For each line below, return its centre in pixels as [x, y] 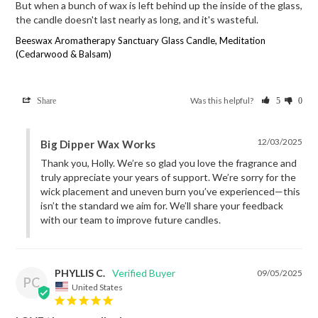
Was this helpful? [223, 101]
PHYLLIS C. [80, 273]
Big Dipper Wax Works [98, 144]
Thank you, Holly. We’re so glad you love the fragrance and [169, 163]
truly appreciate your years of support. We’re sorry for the [168, 177]
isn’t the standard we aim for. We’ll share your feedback [162, 206]
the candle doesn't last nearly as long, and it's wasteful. [137, 20]
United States [97, 287]
